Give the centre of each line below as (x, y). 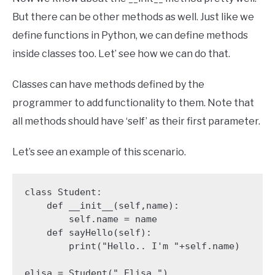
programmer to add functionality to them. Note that (133, 103)
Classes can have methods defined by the (108, 84)
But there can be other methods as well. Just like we (133, 17)
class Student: (63, 192)
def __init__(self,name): (35, 206)
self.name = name (46, 219)
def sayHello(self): (35, 233)
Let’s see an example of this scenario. (99, 152)
